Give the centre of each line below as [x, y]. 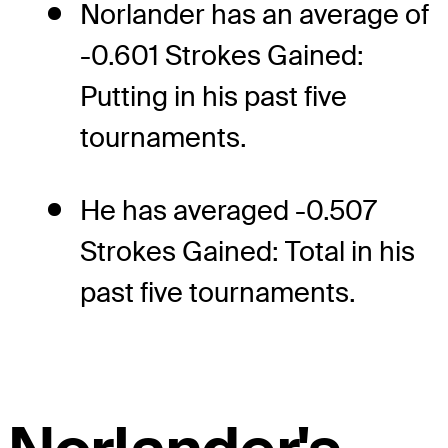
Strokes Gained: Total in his [247, 251]
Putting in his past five [213, 96]
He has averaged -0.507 [228, 210]
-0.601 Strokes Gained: [222, 55]
